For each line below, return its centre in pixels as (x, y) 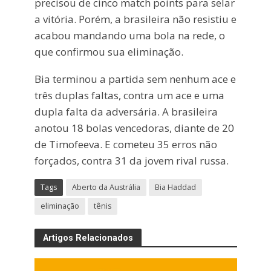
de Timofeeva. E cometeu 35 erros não (126, 144)
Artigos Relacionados (88, 237)
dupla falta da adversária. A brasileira (126, 111)
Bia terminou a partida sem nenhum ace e (135, 79)
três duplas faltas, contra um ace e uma (129, 95)
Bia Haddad (175, 188)
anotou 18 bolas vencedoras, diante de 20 (134, 128)
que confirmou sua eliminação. (109, 51)
